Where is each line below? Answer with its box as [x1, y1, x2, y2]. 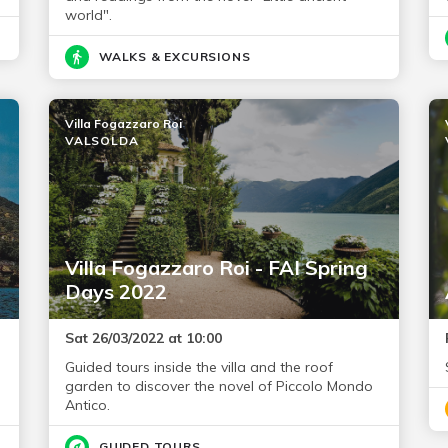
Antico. [64, 396, 110, 414]
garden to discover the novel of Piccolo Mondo [64, 377, 373, 395]
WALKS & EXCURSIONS [98, 49, 251, 64]
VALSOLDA [64, 133, 139, 148]
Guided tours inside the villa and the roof [64, 358, 333, 376]
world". [64, 6, 112, 24]
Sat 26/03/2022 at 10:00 [64, 329, 222, 347]
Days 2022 [64, 279, 167, 304]
